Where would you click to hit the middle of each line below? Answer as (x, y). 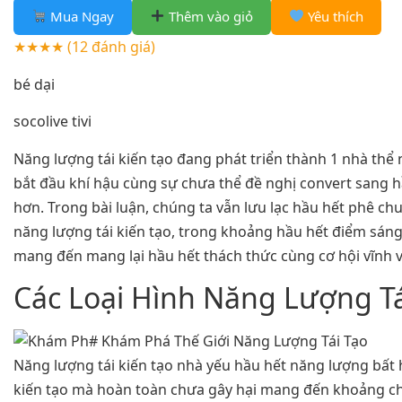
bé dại (34, 84)
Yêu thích (334, 16)
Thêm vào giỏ (210, 16)
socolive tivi (52, 122)
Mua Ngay (81, 16)
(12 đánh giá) (111, 46)
